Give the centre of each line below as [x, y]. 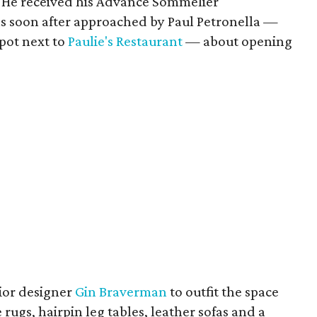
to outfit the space [223, 292]
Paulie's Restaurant [126, 41]
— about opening [238, 41]
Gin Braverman [121, 292]
